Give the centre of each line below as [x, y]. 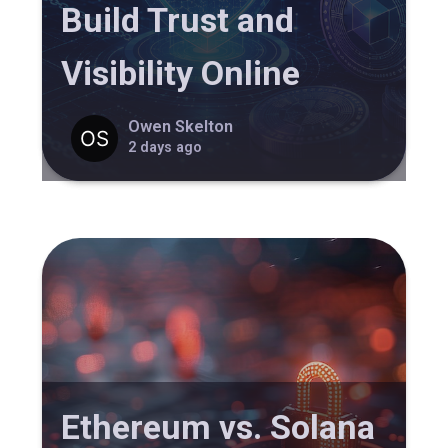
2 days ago [164, 146]
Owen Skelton [180, 126]
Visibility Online [181, 73]
